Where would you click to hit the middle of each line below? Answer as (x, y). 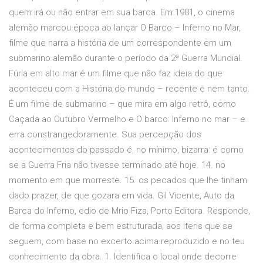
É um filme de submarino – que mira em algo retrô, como (122, 104)
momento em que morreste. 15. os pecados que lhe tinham (128, 181)
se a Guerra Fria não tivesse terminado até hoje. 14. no (117, 165)
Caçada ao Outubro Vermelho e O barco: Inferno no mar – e (127, 119)
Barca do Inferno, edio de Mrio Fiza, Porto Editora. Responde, (129, 211)
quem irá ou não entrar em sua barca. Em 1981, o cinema (122, 13)
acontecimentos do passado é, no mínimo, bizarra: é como (126, 150)
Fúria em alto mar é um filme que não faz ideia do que (116, 74)
